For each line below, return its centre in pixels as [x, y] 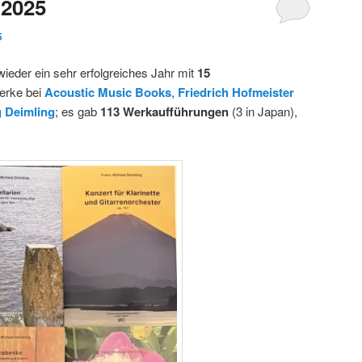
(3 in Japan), [263, 111]
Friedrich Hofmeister [236, 92]
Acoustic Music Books [108, 92]
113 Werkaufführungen [164, 111]
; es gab [78, 111]
